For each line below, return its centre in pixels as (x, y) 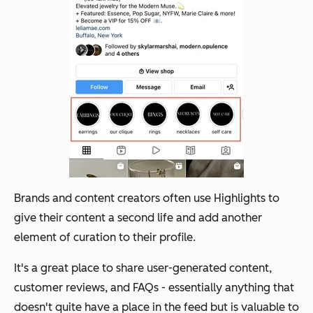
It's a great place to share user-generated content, (143, 268)
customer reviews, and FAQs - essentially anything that (154, 288)
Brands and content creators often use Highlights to (147, 198)
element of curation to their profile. (105, 238)
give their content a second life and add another (138, 218)
